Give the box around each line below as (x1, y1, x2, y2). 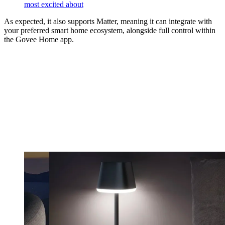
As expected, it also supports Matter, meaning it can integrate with (4, 17, 212, 26)
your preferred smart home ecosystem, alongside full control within (4, 26, 215, 35)
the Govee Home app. (4, 35, 74, 44)
